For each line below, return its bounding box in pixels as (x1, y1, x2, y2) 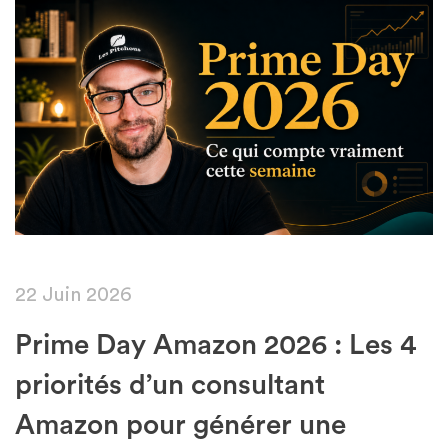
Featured (340, 14, 408, 32)
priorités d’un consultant (15, 370, 325, 399)
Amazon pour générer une (15, 410, 346, 439)
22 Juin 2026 (15, 284, 132, 305)
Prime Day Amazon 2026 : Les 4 (15, 330, 416, 359)
